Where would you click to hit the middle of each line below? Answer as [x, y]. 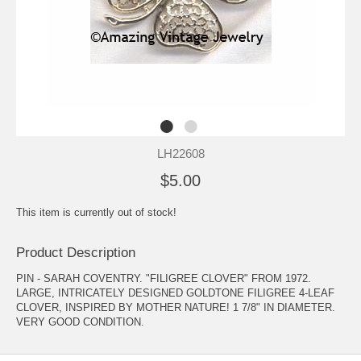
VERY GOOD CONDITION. [80, 322]
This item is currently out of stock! [96, 212]
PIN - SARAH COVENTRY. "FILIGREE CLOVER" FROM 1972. [164, 278]
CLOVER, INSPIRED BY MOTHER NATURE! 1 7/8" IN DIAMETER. [176, 307]
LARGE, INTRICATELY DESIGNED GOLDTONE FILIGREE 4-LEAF [175, 293]
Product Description [76, 252]
